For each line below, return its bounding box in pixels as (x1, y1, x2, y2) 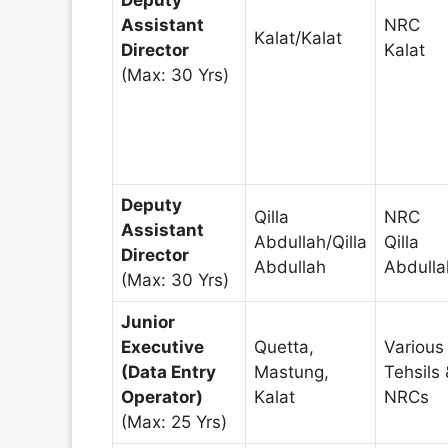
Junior (121, 311, 175, 332)
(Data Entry (121, 361, 216, 382)
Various (384, 336, 444, 357)
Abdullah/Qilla (254, 231, 367, 252)
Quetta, (254, 336, 314, 357)
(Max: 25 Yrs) (121, 411, 227, 432)
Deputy (121, 194, 182, 215)
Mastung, (254, 361, 329, 382)
